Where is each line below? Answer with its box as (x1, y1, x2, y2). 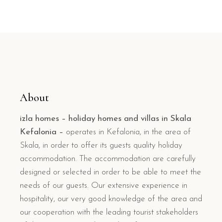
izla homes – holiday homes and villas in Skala (20, 114, 191, 123)
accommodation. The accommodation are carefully (20, 155, 196, 163)
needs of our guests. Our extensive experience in (20, 181, 187, 190)
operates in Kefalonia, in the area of (63, 128, 191, 136)
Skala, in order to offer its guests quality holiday (20, 141, 182, 150)
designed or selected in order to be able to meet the (20, 168, 201, 176)
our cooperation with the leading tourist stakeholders (20, 208, 198, 217)
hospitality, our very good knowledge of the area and (20, 195, 202, 203)
